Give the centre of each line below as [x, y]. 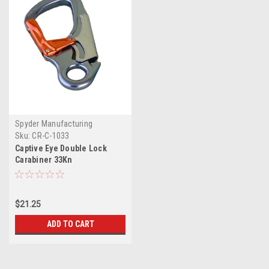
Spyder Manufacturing [54, 123]
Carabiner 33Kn [44, 159]
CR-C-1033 [51, 135]
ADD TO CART [70, 224]
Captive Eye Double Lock [61, 148]
